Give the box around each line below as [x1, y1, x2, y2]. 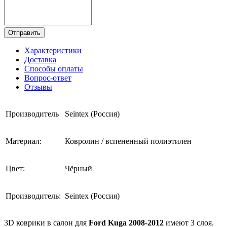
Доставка [24, 55, 56, 64]
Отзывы [24, 82, 52, 91]
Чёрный [65, 164, 92, 173]
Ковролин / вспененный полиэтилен [65, 136, 192, 145]
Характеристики [24, 46, 82, 55]
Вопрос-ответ [24, 73, 71, 82]
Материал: [6, 136, 42, 145]
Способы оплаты [24, 64, 83, 73]
